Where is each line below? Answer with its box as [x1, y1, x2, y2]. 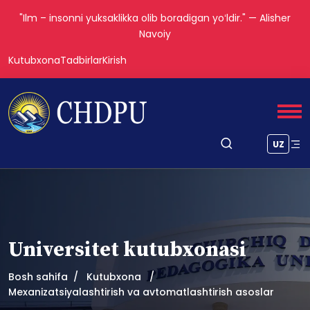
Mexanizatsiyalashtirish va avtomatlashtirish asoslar [8, 285, 274, 299]
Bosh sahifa [8, 270, 68, 284]
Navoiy [139, 27, 171, 41]
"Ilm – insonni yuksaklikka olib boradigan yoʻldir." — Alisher [19, 11, 291, 25]
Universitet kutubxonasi [8, 237, 246, 263]
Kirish [102, 53, 127, 67]
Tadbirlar [60, 53, 102, 67]
